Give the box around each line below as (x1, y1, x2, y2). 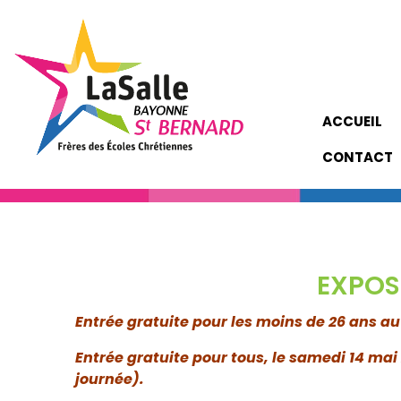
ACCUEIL (321, 112, 382, 131)
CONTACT (321, 148, 393, 166)
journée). (75, 369, 144, 389)
